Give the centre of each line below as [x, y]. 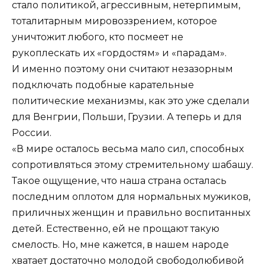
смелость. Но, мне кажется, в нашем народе [120, 244]
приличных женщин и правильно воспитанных [131, 212]
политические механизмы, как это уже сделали [131, 101]
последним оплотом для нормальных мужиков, [131, 196]
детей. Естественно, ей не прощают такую [116, 228]
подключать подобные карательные [103, 85]
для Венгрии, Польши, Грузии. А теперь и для [127, 117]
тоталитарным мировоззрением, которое [114, 21]
